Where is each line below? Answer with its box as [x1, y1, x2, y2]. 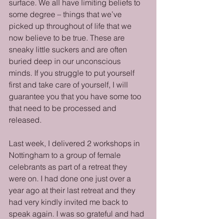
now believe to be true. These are [9, 33, 127, 43]
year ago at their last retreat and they [9, 185, 137, 195]
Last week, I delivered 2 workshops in [9, 138, 142, 148]
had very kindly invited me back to [9, 197, 130, 207]
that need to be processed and [9, 103, 118, 113]
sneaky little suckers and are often [9, 44, 129, 54]
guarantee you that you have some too [9, 91, 143, 101]
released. [9, 115, 44, 125]
